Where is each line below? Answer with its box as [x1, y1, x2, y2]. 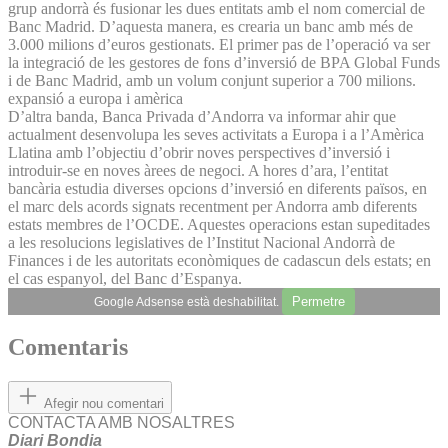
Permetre [291, 293, 345, 309]
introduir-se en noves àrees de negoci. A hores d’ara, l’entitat [8, 161, 388, 179]
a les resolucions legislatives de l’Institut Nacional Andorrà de [8, 233, 395, 251]
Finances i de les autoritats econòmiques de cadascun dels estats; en [8, 251, 431, 269]
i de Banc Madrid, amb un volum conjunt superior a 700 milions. [8, 71, 416, 89]
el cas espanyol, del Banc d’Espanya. [8, 269, 242, 287]
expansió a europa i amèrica [8, 89, 183, 107]
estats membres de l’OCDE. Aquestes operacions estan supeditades [8, 215, 430, 233]
